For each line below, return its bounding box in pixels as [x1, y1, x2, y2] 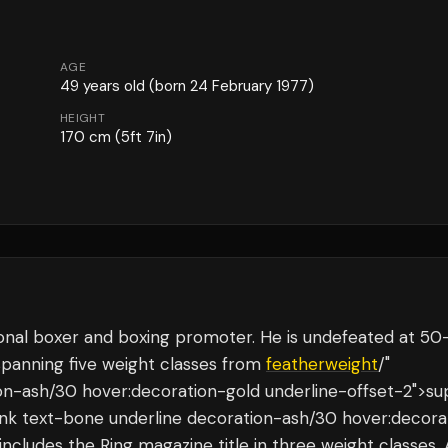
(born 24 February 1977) [145, 76, 314, 96]
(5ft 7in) [111, 127, 172, 147]
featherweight [266, 353, 378, 375]
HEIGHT [60, 110, 105, 126]
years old [79, 76, 145, 96]
